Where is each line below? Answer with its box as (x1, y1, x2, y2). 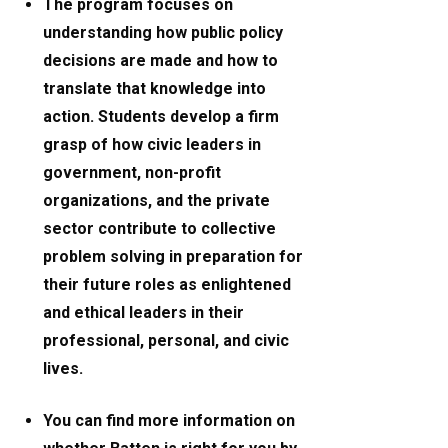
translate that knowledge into (43, 79, 267, 99)
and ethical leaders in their (43, 303, 245, 323)
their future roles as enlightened (43, 275, 292, 295)
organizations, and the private (43, 191, 271, 211)
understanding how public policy (43, 23, 284, 43)
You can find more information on (43, 411, 296, 431)
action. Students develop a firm (43, 107, 280, 127)
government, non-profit (43, 163, 222, 183)
